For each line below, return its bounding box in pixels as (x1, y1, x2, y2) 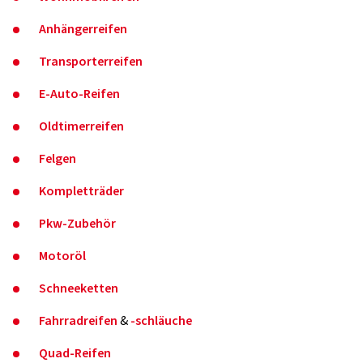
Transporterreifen (39, 52, 143, 70)
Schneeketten (39, 279, 118, 297)
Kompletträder (39, 181, 124, 200)
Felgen (39, 149, 76, 168)
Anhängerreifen (39, 19, 127, 38)
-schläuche (130, 311, 192, 330)
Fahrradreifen (39, 311, 117, 330)
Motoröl (39, 246, 86, 265)
